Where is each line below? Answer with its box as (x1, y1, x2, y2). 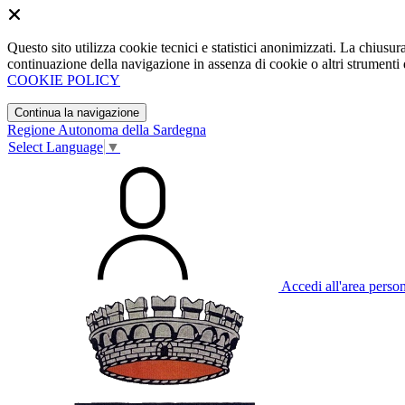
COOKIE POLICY (7, 72, 120, 88)
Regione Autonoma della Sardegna (7, 122, 206, 137)
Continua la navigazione (14, 106, 139, 119)
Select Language (8, 139, 103, 155)
